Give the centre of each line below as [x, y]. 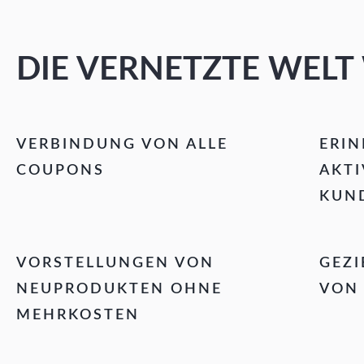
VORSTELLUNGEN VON [115, 263]
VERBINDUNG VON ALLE [122, 145]
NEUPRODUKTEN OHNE [119, 289]
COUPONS [61, 171]
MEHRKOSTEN [78, 315]
